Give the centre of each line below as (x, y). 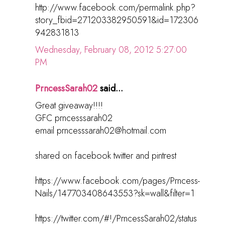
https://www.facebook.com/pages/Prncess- (118, 181)
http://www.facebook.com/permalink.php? (115, 8)
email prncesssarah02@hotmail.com (101, 131)
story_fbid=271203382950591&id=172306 (117, 20)
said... (110, 89)
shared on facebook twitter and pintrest (106, 156)
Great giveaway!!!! (69, 106)
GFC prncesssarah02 (74, 118)
